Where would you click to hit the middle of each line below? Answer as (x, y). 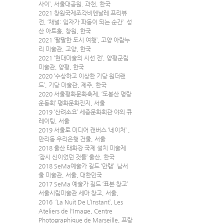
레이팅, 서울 (54, 121)
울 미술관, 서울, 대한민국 (70, 175)
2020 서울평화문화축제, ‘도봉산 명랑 (85, 94)
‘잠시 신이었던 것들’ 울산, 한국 (76, 157)
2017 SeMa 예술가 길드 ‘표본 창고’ (84, 184)
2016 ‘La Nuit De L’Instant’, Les (81, 202)
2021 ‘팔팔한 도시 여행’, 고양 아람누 (84, 40)
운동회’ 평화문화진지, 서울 (72, 103)
